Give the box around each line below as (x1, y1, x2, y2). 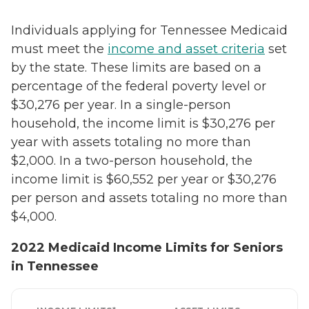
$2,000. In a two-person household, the (11, 152, 252, 168)
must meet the (11, 41, 108, 57)
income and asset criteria (108, 41, 265, 57)
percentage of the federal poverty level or (11, 78, 266, 94)
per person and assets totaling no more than (11, 190, 288, 206)
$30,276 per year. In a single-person (11, 97, 231, 112)
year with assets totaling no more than (11, 134, 251, 150)
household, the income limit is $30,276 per (11, 115, 275, 131)
